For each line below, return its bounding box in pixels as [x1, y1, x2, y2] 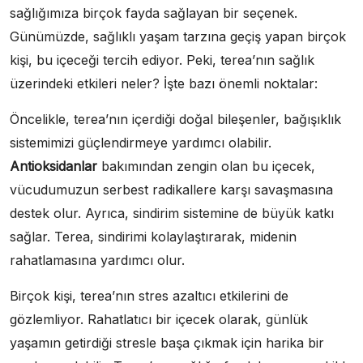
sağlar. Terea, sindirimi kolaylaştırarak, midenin [10, 228, 297, 245]
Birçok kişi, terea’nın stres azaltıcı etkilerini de [10, 287, 288, 304]
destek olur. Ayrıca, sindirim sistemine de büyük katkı [10, 204, 334, 221]
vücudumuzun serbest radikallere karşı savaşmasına [10, 181, 333, 198]
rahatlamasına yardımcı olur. [10, 251, 185, 268]
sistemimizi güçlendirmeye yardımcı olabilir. [10, 134, 271, 151]
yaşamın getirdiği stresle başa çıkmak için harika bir [10, 334, 324, 351]
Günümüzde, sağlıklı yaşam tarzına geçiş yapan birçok [10, 28, 346, 45]
